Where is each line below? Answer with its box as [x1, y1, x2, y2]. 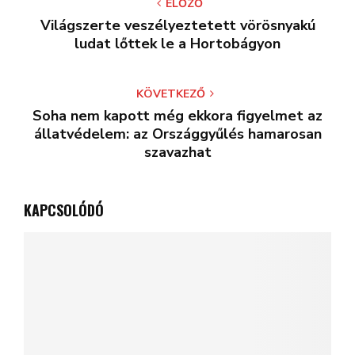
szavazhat [143, 143, 212, 162]
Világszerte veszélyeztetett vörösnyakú [40, 16, 315, 35]
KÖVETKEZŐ [136, 86, 205, 101]
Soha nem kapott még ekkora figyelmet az [32, 106, 323, 125]
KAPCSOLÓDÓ [24, 200, 104, 220]
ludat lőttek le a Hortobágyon [74, 34, 281, 53]
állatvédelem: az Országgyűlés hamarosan [33, 124, 322, 143]
